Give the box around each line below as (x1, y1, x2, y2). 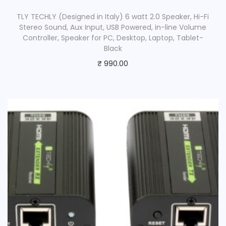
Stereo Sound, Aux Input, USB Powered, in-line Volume (19, 22, 207, 32)
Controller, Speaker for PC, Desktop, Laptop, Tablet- (22, 32, 203, 43)
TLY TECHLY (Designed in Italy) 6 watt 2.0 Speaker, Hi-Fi (17, 11, 209, 22)
